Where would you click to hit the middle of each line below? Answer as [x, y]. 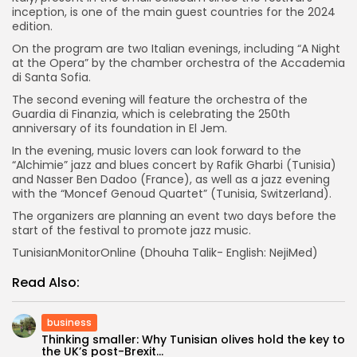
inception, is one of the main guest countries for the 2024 [174, 12]
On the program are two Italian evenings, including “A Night [176, 48]
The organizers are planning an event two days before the [174, 216]
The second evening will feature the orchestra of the [160, 99]
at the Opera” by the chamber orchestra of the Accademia [178, 63]
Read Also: [46, 282]
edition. [32, 26]
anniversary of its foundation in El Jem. [120, 128]
